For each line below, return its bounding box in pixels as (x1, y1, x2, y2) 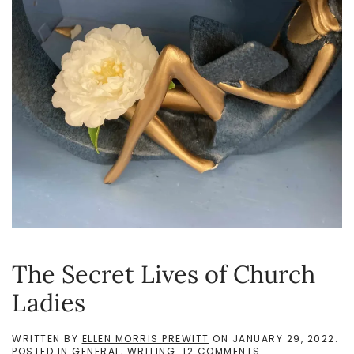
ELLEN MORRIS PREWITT (81, 332, 209, 346)
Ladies (12, 287, 85, 318)
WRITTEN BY (12, 332, 82, 346)
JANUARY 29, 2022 (232, 332, 335, 346)
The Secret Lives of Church (12, 258, 315, 290)
